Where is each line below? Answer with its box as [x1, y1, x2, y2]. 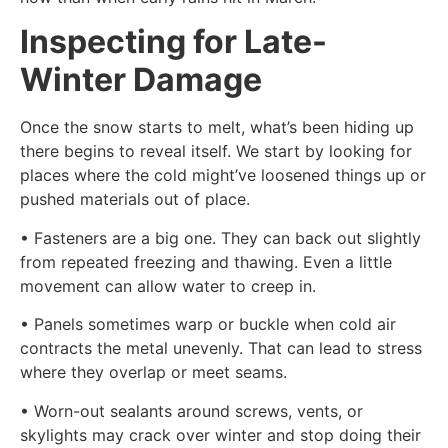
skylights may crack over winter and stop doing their [20, 424, 421, 445]
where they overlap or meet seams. [20, 362, 287, 383]
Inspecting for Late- [20, 22, 327, 62]
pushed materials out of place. [20, 189, 250, 210]
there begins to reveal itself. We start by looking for [20, 141, 412, 162]
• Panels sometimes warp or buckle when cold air [20, 314, 396, 335]
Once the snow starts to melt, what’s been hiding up [20, 117, 414, 138]
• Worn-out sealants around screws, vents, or [20, 400, 363, 421]
